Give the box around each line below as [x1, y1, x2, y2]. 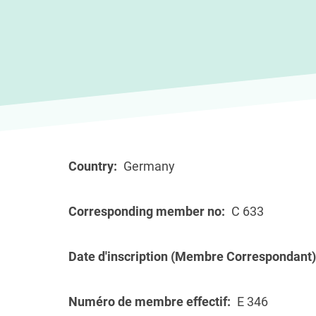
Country [68, 159, 114, 174]
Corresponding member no [68, 204, 221, 219]
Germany [123, 159, 175, 174]
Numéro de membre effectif [68, 294, 227, 309]
